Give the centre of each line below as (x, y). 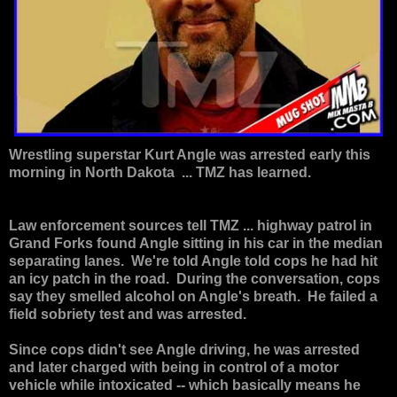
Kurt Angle (180, 154)
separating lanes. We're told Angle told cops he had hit (193, 261)
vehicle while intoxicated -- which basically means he (185, 385)
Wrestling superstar (77, 154)
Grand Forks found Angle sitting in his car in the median (196, 243)
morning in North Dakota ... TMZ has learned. (162, 172)
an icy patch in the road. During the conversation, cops (195, 278)
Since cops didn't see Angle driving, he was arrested (184, 349)
